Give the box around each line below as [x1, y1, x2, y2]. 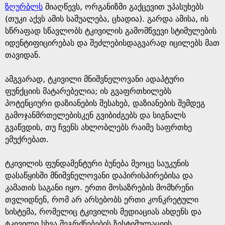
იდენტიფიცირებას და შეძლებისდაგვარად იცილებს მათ [5, 38, 219, 48]
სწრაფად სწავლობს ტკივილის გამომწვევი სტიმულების [5, 26, 216, 36]
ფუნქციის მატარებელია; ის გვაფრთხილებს [5, 86, 171, 96]
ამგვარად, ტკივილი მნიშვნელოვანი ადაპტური [5, 74, 184, 84]
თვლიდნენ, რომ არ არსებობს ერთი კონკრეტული [5, 195, 198, 204]
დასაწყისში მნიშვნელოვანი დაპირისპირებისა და [5, 171, 193, 180]
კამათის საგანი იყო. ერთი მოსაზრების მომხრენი [5, 183, 193, 192]
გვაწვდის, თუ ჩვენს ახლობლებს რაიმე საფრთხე [5, 123, 192, 132]
